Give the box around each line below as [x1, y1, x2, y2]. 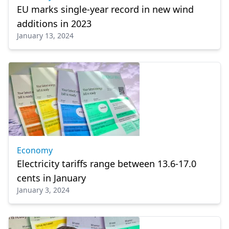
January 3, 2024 [17, 185, 70, 195]
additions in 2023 [17, 17, 91, 30]
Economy [17, 145, 53, 156]
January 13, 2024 [17, 31, 74, 40]
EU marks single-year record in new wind [17, 3, 194, 15]
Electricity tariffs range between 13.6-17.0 [17, 157, 196, 170]
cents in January [17, 172, 86, 184]
